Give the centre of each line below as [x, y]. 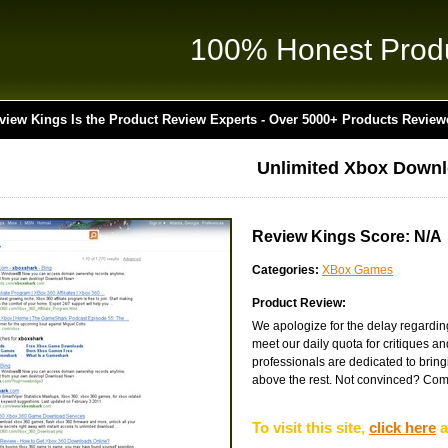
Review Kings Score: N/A [347, 236]
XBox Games [357, 270]
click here [402, 427]
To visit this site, [310, 427]
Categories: [285, 270]
